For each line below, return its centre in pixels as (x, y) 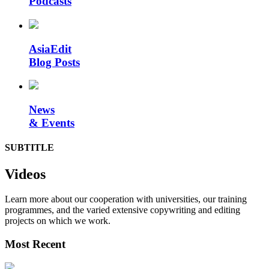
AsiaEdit (50, 49)
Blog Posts (54, 62)
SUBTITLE (29, 148)
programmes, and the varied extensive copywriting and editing (122, 210)
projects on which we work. (58, 221)
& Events (52, 123)
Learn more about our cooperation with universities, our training (126, 199)
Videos (25, 174)
